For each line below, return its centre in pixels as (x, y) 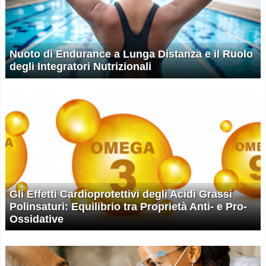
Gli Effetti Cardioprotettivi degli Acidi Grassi (121, 194)
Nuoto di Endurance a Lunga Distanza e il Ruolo (131, 54)
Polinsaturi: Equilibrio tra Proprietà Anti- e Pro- (128, 206)
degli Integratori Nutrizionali (80, 66)
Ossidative (37, 219)
